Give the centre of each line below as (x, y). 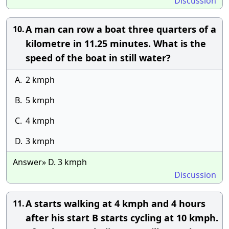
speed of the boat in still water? (98, 58)
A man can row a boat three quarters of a (121, 29)
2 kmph (40, 80)
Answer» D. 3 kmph (50, 162)
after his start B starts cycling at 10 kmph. (122, 218)
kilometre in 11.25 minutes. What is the (116, 43)
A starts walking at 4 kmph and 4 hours (116, 203)
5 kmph (40, 100)
